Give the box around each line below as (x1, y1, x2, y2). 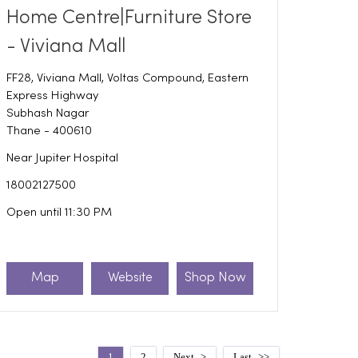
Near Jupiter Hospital (6, 152, 118, 164)
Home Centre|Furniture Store (6, 8, 252, 27)
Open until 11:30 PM (6, 206, 112, 218)
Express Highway (6, 89, 98, 101)
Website (107, 272, 153, 285)
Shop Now (184, 272, 246, 285)
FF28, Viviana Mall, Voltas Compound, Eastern (6, 72, 249, 84)
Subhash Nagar (6, 107, 89, 119)
